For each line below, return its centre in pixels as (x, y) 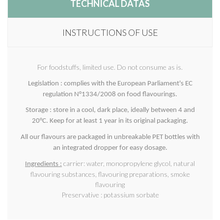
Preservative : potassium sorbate (110, 194)
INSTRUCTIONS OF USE (110, 32)
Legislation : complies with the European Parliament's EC (110, 83)
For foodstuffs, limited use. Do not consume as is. (110, 67)
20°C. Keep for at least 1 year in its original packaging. (110, 121)
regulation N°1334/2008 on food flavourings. (110, 94)
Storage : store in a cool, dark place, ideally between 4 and (110, 110)
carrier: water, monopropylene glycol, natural (129, 163)
